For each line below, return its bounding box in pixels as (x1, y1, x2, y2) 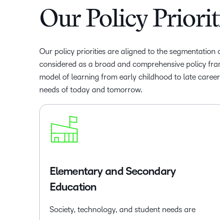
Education (50, 181, 97, 193)
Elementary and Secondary (50, 165, 176, 177)
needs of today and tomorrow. (39, 85, 142, 94)
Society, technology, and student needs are (50, 205, 195, 214)
